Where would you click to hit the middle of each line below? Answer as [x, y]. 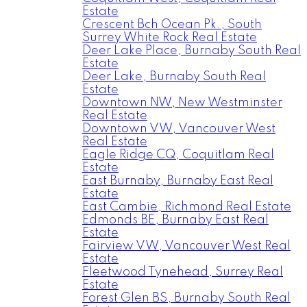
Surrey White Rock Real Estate [170, 38]
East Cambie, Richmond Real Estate [187, 207]
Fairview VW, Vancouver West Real [186, 246]
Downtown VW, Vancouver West [179, 129]
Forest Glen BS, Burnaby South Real [186, 298]
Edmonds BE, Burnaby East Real [175, 220]
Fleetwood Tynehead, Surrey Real [183, 272]
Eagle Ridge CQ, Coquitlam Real [178, 155]
